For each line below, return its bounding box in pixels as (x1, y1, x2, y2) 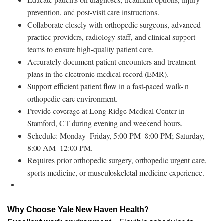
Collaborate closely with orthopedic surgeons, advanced (27, 19, 201, 30)
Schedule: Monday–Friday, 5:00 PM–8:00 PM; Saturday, (27, 130, 205, 141)
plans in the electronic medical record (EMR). (27, 69, 169, 79)
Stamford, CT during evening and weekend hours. (27, 118, 183, 128)
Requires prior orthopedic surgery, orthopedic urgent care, (27, 155, 207, 165)
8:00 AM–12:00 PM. (27, 143, 93, 153)
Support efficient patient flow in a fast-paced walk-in (27, 81, 189, 91)
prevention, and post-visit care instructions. (27, 7, 159, 17)
